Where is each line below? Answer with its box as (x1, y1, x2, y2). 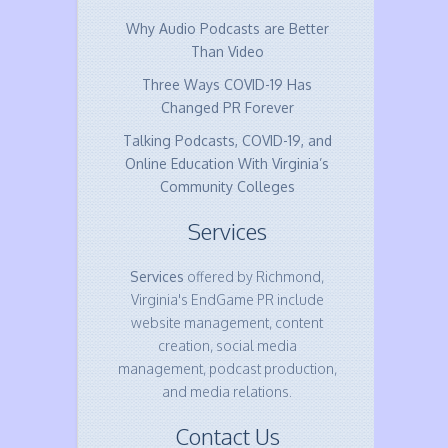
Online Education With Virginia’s (125, 155, 330, 172)
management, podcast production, (117, 360, 337, 377)
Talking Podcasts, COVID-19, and (122, 132, 332, 149)
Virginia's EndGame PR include (130, 291, 324, 308)
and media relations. (162, 383, 293, 400)
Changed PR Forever (160, 99, 294, 116)
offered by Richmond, (184, 268, 325, 285)
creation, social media (157, 337, 297, 354)
